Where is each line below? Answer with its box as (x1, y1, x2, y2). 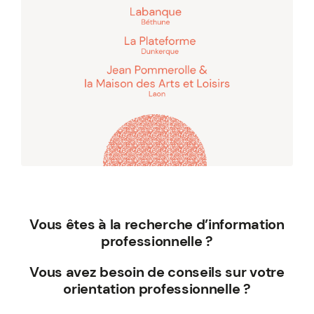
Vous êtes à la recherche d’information (29, 215, 285, 234)
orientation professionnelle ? (63, 280, 251, 299)
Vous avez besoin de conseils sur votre (29, 263, 285, 282)
